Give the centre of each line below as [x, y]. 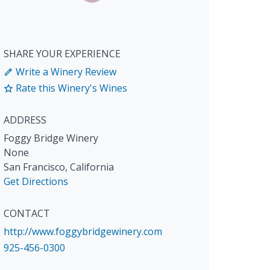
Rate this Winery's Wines [70, 88]
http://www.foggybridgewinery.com [83, 232]
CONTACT [27, 214]
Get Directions [36, 182]
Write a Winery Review [65, 72]
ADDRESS [25, 120]
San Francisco [34, 167]
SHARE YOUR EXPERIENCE [62, 54]
